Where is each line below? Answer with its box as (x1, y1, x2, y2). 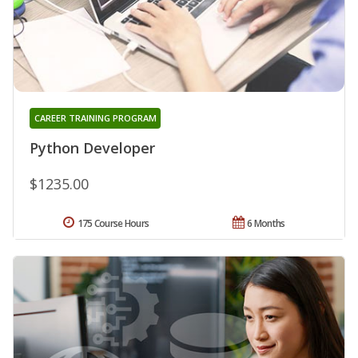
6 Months (247, 217, 285, 231)
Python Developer (30, 138, 155, 158)
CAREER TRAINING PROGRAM (34, 112, 157, 125)
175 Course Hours (77, 217, 149, 231)
